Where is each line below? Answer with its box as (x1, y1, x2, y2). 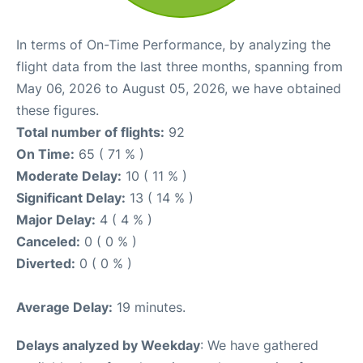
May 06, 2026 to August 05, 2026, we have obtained (16, 80, 341, 96)
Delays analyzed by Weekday (16, 337, 200, 353)
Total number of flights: (16, 124, 164, 140)
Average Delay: (16, 299, 113, 315)
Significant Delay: (16, 190, 126, 206)
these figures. (16, 102, 99, 118)
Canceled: (16, 233, 80, 250)
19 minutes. (113, 299, 186, 315)
